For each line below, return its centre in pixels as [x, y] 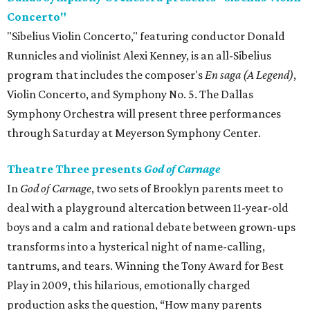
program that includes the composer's [105, 75]
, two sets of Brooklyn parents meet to [187, 189]
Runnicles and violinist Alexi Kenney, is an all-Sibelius [139, 56]
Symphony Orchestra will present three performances [144, 114]
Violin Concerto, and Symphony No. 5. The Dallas [130, 94]
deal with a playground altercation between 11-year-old [148, 208]
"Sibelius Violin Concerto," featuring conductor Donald [146, 36]
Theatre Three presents [75, 169]
